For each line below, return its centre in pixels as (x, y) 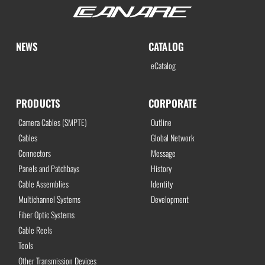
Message (163, 153)
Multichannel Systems (49, 199)
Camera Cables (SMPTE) (52, 122)
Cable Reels (35, 230)
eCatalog (163, 66)
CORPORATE (172, 104)
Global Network (172, 138)
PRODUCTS (38, 104)
